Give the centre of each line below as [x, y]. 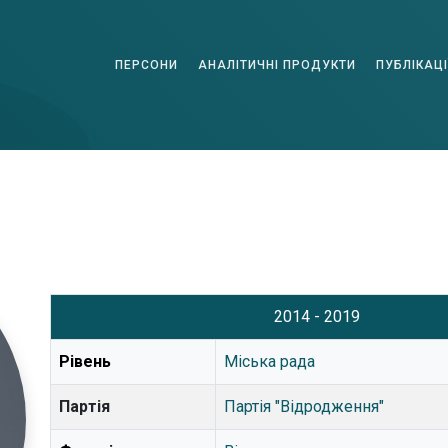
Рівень [84, 361]
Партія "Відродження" [303, 406]
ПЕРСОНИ [146, 64]
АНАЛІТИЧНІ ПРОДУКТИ [277, 64]
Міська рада [269, 361]
